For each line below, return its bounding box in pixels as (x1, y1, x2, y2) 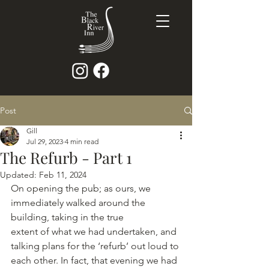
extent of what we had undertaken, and (11, 226, 179, 237)
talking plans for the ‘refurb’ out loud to (11, 240, 181, 252)
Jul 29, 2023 (26, 137, 63, 146)
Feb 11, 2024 (39, 169, 86, 180)
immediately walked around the (11, 197, 148, 208)
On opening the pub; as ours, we (11, 183, 153, 194)
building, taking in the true (11, 211, 124, 223)
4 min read (65, 137, 98, 146)
